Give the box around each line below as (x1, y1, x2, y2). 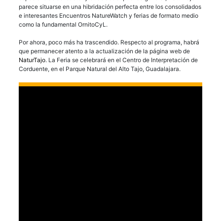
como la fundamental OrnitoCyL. (19, 20, 108, 28)
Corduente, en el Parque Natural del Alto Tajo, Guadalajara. (19, 65, 181, 73)
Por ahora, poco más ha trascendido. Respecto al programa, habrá (19, 38, 199, 46)
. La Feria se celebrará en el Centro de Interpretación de (45, 56, 198, 64)
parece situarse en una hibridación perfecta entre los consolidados (19, 2, 201, 10)
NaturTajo (19, 56, 45, 64)
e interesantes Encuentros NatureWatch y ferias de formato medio (19, 11, 198, 19)
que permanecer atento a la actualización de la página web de (19, 47, 190, 55)
